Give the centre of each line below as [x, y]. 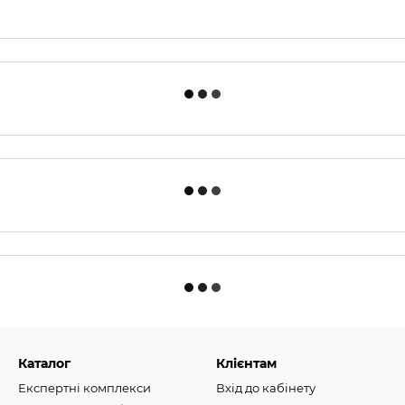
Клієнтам [246, 363]
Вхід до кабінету [266, 388]
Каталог [44, 363]
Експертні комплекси [85, 388]
